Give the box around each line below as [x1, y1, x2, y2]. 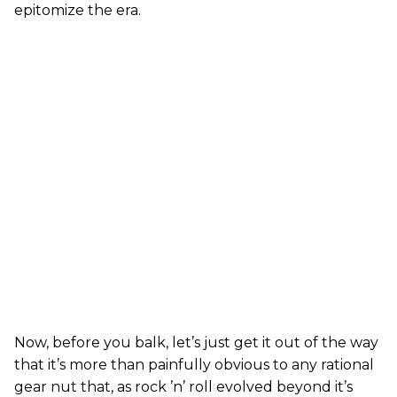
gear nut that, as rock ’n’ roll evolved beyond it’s [14, 378, 353, 395]
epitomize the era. [14, 2, 141, 19]
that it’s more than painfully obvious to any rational [14, 356, 374, 373]
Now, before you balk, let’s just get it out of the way [14, 334, 378, 351]
